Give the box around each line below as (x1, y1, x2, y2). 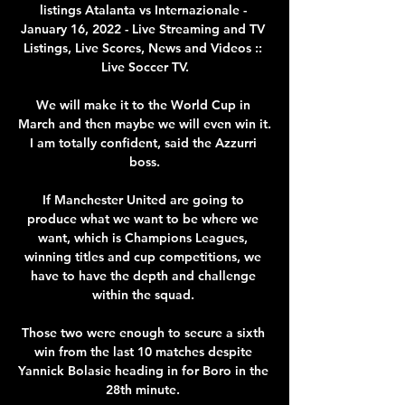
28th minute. (106, 381, 184, 398)
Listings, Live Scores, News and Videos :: (24, 39, 262, 56)
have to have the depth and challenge (30, 267, 256, 284)
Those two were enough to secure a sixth (21, 324, 265, 341)
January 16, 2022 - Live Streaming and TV (21, 20, 265, 37)
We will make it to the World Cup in (35, 96, 250, 113)
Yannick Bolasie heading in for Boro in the (18, 362, 268, 379)
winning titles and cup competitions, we (24, 248, 261, 265)
